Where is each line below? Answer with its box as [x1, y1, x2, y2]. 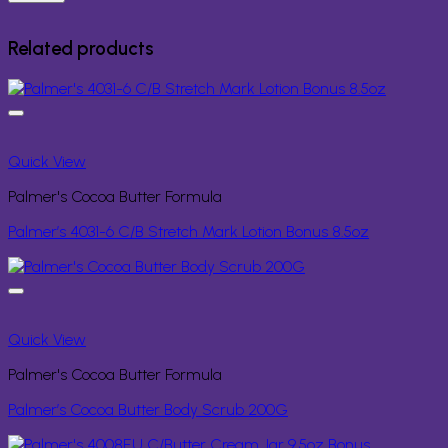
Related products [8, 37, 154, 61]
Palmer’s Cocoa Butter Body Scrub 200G [8, 400, 288, 420]
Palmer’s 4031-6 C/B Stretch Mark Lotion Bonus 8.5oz [8, 222, 369, 242]
